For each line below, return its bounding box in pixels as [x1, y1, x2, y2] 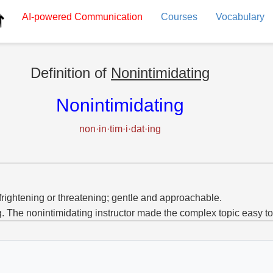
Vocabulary [215, 12, 264, 22]
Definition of [30, 65, 112, 81]
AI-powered [21, 12, 72, 22]
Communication [71, 12, 143, 22]
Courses [160, 12, 197, 22]
